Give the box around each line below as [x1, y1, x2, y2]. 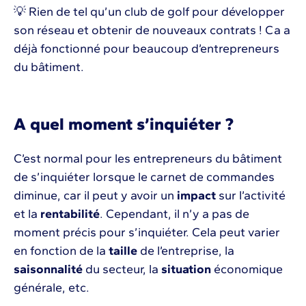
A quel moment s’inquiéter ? [14, 113, 234, 135]
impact [177, 188, 216, 204]
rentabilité [40, 206, 100, 222]
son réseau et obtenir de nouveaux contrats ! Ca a [14, 23, 290, 38]
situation [161, 262, 211, 277]
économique [211, 262, 283, 277]
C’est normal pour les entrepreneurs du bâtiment [14, 151, 282, 167]
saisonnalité [14, 262, 83, 277]
